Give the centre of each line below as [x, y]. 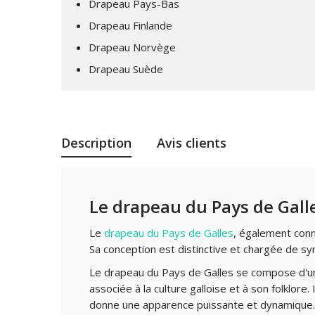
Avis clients [192, 143]
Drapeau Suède [126, 69]
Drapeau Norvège [132, 47]
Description [96, 143]
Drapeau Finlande [130, 25]
